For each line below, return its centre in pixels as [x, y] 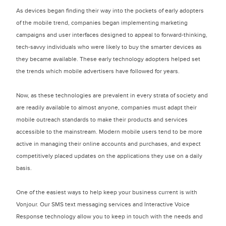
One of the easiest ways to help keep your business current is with [107, 192]
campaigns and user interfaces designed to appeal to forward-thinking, [112, 35]
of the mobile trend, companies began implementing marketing [102, 23]
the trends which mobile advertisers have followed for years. [98, 71]
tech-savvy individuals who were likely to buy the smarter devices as [109, 47]
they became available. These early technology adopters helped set [108, 59]
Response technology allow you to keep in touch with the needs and [109, 216]
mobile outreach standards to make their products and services [102, 120]
